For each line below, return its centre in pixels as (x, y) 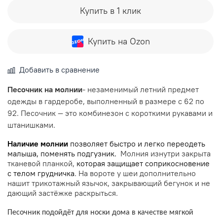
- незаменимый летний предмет (141, 89)
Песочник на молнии (45, 89)
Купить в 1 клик (110, 10)
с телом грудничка (41, 173)
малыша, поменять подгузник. (64, 153)
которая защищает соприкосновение (143, 163)
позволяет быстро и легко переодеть (137, 143)
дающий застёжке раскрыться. (65, 193)
